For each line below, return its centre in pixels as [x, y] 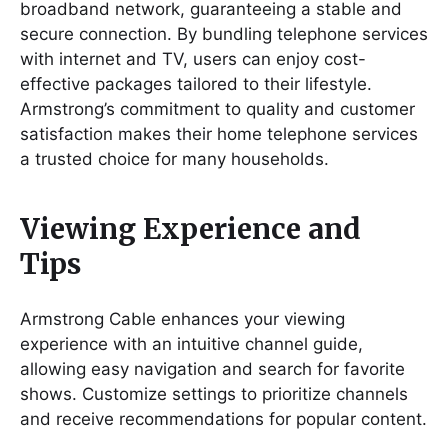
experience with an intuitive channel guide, [191, 343]
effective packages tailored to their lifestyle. [196, 83]
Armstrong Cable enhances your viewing [182, 318]
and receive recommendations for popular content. [223, 418]
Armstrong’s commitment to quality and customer [217, 108]
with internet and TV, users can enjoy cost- [193, 58]
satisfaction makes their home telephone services [219, 133]
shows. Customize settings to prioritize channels [214, 393]
